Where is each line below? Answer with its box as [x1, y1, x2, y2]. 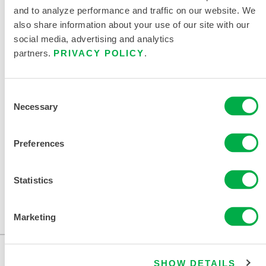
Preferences [14, 138, 65, 148]
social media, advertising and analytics [14, 33, 175, 44]
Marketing [14, 211, 56, 221]
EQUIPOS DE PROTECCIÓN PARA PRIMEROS [21, 63, 245, 77]
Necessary [14, 101, 58, 111]
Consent [4, 88, 37, 99]
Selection [4, 103, 40, 113]
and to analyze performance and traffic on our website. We [14, 5, 256, 15]
